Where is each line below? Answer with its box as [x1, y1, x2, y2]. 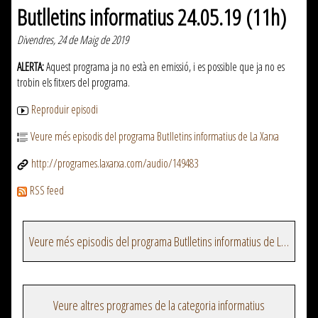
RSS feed [30, 182, 64, 199]
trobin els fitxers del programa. [17, 75, 130, 91]
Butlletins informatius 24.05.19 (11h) [17, 1, 286, 33]
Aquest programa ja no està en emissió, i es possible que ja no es [44, 59, 285, 75]
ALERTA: [17, 59, 44, 75]
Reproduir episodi [31, 102, 98, 118]
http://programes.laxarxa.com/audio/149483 [31, 155, 198, 172]
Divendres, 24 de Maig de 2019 [17, 32, 128, 48]
